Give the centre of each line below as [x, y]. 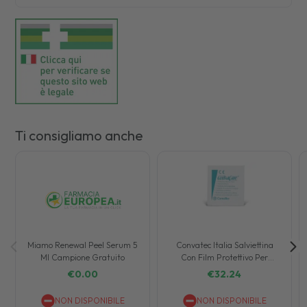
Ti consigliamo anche [79, 135]
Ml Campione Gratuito [83, 257]
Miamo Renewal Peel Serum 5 [83, 245]
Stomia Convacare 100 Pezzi [225, 269]
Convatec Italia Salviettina [224, 245]
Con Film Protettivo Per [225, 257]
